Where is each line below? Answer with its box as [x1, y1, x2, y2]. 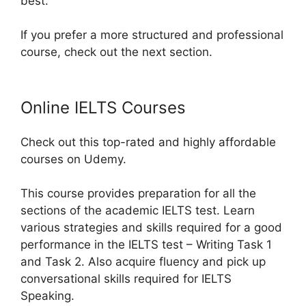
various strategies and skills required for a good [20, 221, 282, 234]
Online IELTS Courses [20, 97, 186, 117]
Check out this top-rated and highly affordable [20, 135, 276, 149]
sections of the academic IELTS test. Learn [20, 204, 255, 217]
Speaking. [20, 289, 74, 303]
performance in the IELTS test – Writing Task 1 [20, 238, 272, 251]
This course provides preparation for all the [20, 186, 256, 200]
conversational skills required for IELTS [20, 272, 232, 286]
